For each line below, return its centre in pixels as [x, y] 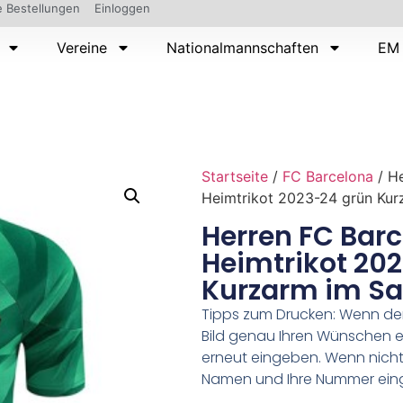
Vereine [82, 48]
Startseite [235, 176]
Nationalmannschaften [243, 48]
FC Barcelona [328, 176]
